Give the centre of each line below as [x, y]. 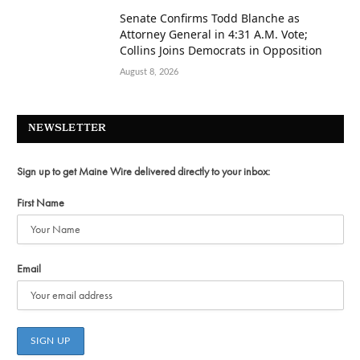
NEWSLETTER [67, 129]
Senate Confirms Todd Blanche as [210, 18]
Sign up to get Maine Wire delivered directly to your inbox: [143, 171]
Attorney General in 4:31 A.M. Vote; [214, 34]
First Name [41, 202]
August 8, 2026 [149, 72]
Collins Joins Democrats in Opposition [221, 50]
